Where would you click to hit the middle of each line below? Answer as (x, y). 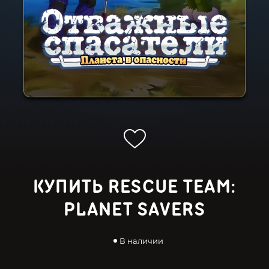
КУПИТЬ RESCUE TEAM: (134, 187)
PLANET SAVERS (134, 210)
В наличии (141, 241)
